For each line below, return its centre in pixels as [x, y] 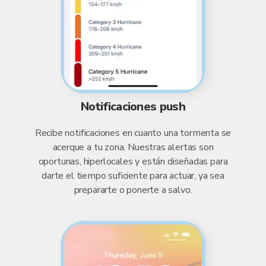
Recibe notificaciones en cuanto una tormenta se [133, 133]
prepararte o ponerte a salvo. [133, 190]
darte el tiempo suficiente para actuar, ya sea [133, 176]
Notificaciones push [133, 107]
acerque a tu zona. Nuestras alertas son [133, 147]
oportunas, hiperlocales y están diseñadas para [133, 161]
